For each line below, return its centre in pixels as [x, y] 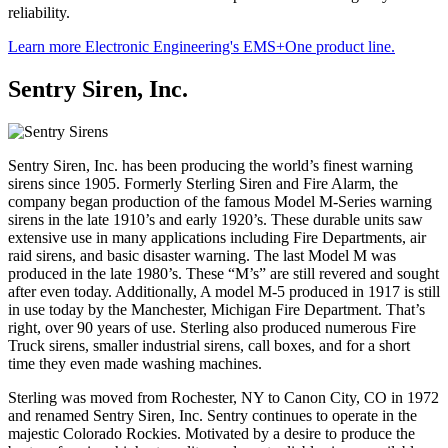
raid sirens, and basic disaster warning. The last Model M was [202, 256]
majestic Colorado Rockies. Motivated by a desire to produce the [211, 434]
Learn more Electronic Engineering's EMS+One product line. [201, 47]
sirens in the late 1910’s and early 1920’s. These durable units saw [215, 220]
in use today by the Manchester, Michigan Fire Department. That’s [216, 310]
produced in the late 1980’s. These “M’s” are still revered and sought [223, 274]
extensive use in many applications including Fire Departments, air [217, 238]
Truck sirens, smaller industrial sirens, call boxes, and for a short [209, 346]
